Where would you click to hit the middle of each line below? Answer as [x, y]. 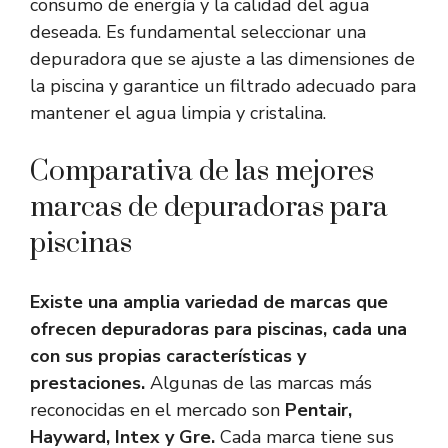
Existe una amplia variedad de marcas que [209, 302]
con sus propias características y [168, 356]
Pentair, [318, 410]
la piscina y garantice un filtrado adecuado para [223, 86]
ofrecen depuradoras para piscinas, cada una [218, 329]
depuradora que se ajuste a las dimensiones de [222, 59]
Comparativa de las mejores [202, 172]
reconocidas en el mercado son [157, 410]
